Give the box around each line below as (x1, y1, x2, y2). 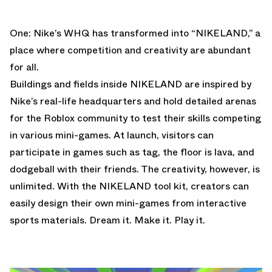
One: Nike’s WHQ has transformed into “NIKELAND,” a (10, 25, 260, 40)
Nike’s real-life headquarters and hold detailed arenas (10, 93, 256, 108)
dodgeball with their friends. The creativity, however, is (10, 161, 260, 176)
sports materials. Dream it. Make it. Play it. (10, 212, 205, 227)
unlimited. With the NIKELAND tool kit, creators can (10, 178, 249, 193)
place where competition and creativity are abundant (10, 42, 251, 57)
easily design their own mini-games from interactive (10, 195, 246, 210)
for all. (10, 59, 39, 74)
